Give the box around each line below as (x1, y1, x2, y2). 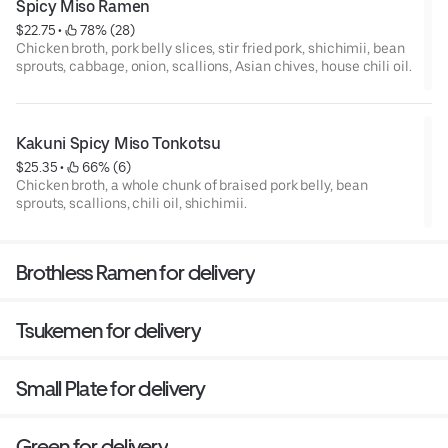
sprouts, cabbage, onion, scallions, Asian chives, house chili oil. (16, 57, 412, 74)
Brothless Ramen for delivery (16, 259, 255, 285)
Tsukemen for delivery (16, 317, 201, 343)
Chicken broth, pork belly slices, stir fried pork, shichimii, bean (16, 39, 405, 56)
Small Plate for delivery (16, 375, 206, 401)
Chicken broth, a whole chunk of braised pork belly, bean (16, 176, 368, 193)
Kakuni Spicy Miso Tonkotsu (16, 133, 221, 153)
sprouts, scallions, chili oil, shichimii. (16, 194, 247, 211)
